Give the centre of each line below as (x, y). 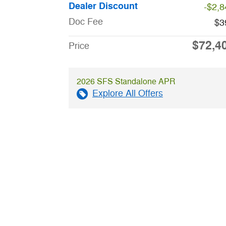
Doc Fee (86, 22)
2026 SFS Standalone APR (126, 82)
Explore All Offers (128, 94)
